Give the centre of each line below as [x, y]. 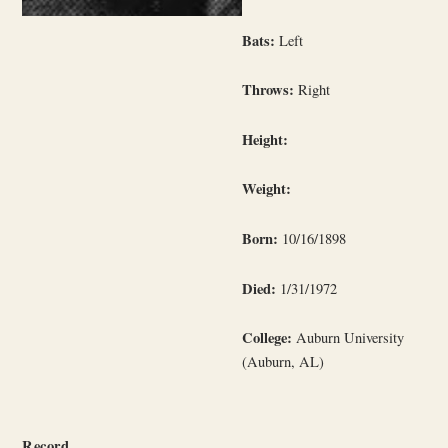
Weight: [267, 189]
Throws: [268, 90]
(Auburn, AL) [283, 362]
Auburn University [348, 338]
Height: [265, 139]
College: [267, 338]
